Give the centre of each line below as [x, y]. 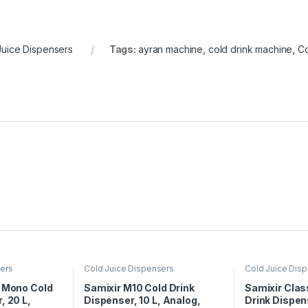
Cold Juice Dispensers [129, 268]
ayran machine [170, 49]
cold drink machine [250, 49]
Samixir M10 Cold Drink [139, 287]
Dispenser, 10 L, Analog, [142, 300]
